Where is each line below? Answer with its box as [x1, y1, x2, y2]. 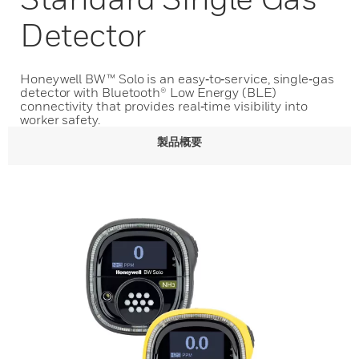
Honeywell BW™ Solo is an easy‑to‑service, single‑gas [20, 71, 334, 87]
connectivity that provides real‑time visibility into [20, 98, 308, 114]
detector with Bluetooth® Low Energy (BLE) [20, 84, 276, 100]
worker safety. [20, 111, 100, 127]
